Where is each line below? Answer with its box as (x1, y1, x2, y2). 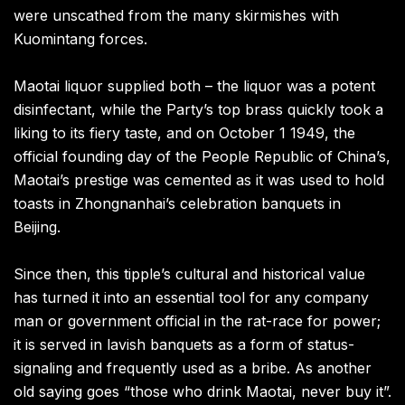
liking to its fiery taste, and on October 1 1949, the (14, 124, 355, 143)
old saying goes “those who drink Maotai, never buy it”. (14, 382, 391, 401)
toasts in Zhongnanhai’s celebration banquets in (14, 194, 341, 213)
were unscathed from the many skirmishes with (14, 6, 339, 25)
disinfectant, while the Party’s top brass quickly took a (14, 100, 383, 119)
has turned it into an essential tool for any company (14, 288, 369, 307)
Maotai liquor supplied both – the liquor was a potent (14, 77, 375, 96)
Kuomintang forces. (14, 30, 147, 49)
